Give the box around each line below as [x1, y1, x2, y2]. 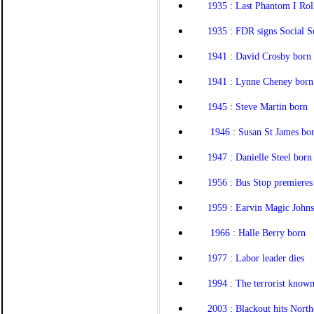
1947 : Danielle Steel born [207, 151, 312, 163]
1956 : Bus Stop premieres [207, 176, 313, 188]
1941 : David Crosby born [207, 50, 311, 62]
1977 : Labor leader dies [207, 252, 304, 264]
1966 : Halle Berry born [210, 226, 306, 238]
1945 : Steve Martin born [207, 100, 308, 112]
